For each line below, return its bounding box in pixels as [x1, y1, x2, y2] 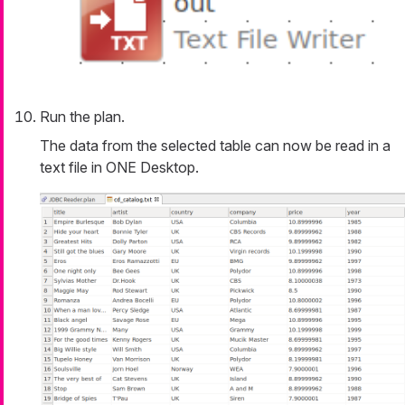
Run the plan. [40, 108, 125, 127]
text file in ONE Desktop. [40, 158, 199, 177]
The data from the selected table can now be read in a [40, 137, 391, 155]
